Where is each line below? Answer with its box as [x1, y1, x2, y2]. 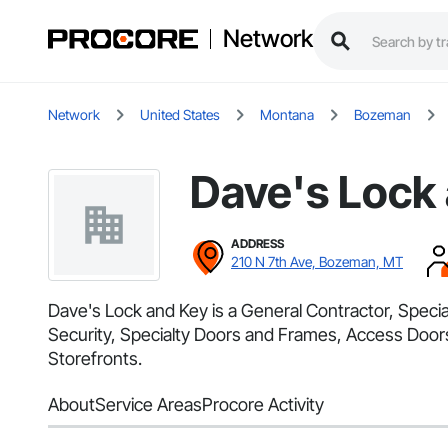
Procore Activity [202, 394, 324, 416]
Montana [260, 106, 314, 124]
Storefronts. [48, 348, 142, 370]
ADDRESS [231, 236, 284, 252]
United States [140, 106, 220, 124]
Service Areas [95, 394, 202, 416]
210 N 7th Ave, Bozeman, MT [231, 253, 403, 271]
